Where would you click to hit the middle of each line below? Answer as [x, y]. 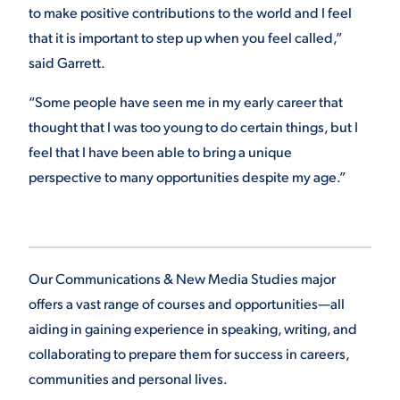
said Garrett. [67, 62]
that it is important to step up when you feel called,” [185, 37]
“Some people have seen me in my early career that [186, 101]
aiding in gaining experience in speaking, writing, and [193, 328]
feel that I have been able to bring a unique [160, 151]
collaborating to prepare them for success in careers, [189, 353]
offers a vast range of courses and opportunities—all [187, 303]
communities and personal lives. [128, 378]
